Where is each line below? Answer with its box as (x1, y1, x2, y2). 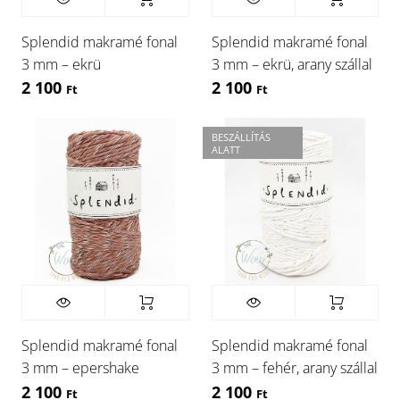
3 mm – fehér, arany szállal (211, 358, 378, 379)
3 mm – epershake (21, 358, 139, 379)
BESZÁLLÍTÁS (211, 129, 271, 144)
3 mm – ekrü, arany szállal (211, 54, 372, 74)
